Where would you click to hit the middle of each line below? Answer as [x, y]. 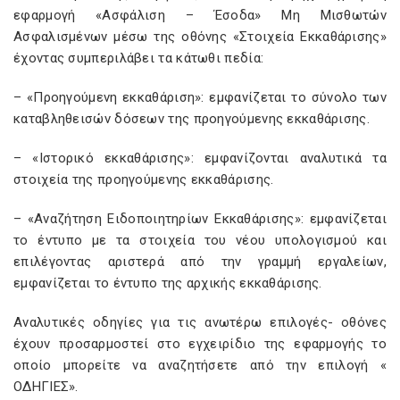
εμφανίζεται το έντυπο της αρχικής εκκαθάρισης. [168, 283]
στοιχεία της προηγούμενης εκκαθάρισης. [144, 179]
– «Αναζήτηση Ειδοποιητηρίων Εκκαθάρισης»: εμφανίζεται [200, 219]
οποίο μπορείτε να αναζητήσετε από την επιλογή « [200, 365]
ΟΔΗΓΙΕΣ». [46, 387]
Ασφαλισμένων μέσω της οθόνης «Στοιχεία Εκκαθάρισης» [200, 37]
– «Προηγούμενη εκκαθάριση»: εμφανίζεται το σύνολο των [200, 97]
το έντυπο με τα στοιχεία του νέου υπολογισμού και [200, 240]
